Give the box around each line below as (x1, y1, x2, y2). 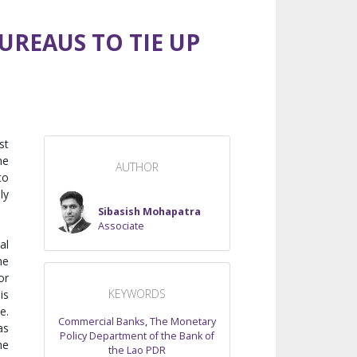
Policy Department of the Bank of (60, 329, 214, 343)
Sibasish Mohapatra (97, 205, 201, 219)
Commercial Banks (58, 315, 145, 329)
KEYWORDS (108, 286, 166, 302)
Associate (97, 219, 144, 233)
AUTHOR (116, 159, 159, 175)
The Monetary (150, 315, 216, 329)
